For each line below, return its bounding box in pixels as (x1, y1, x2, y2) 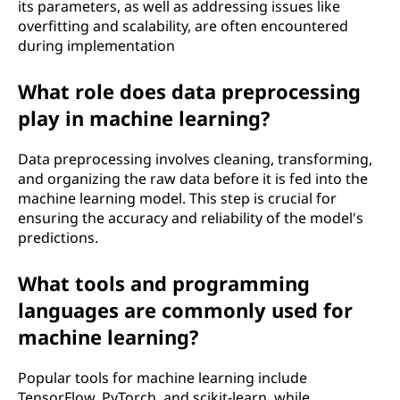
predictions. (18, 228, 98, 247)
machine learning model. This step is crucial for (18, 188, 337, 208)
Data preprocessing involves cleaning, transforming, (18, 149, 372, 169)
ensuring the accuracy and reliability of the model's (18, 208, 363, 228)
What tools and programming (18, 270, 310, 296)
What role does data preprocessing (18, 78, 361, 104)
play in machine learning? (18, 104, 271, 131)
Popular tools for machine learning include (18, 368, 307, 387)
